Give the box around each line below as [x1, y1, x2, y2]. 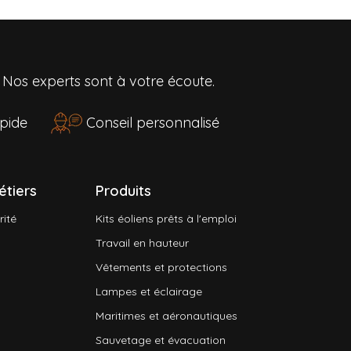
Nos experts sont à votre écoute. [2, 72, 215, 91]
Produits [96, 182, 151, 201]
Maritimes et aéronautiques [96, 309, 237, 324]
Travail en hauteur [96, 236, 189, 251]
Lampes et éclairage [96, 284, 202, 299]
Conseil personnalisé [86, 113, 219, 132]
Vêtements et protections [96, 260, 227, 275]
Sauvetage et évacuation [96, 333, 226, 348]
